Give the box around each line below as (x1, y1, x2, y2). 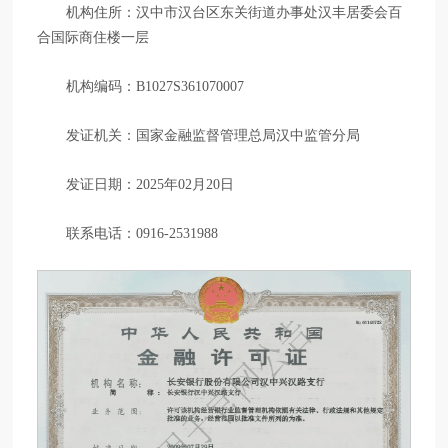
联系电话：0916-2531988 (66, 224, 219, 241)
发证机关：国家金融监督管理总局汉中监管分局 (66, 126, 361, 143)
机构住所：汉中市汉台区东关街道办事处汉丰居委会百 (66, 3, 403, 20)
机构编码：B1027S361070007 (66, 77, 245, 94)
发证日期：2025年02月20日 (66, 175, 235, 192)
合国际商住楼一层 (37, 28, 150, 45)
